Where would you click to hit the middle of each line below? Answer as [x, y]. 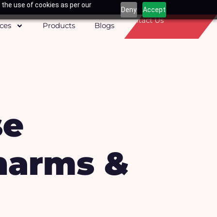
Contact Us [144, 20]
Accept [155, 9]
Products [59, 25]
